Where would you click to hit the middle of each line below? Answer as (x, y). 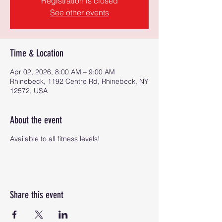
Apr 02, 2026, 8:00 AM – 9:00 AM (62, 72)
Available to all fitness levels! (55, 139)
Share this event (37, 195)
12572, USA (29, 91)
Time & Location (37, 53)
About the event (36, 120)
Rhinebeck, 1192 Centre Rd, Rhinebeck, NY (79, 81)
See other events (79, 12)
